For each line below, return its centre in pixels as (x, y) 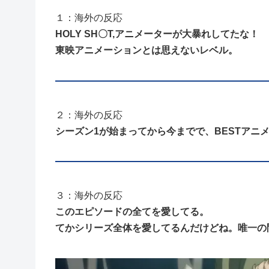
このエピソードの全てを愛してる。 (132, 211)
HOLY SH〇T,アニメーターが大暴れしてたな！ (157, 34)
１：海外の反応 (89, 18)
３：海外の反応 (89, 195)
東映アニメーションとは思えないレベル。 (147, 50)
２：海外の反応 (89, 115)
